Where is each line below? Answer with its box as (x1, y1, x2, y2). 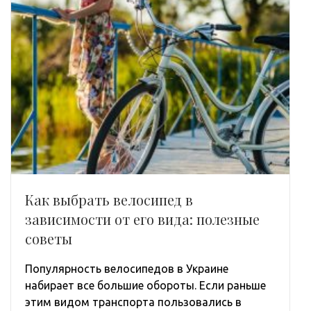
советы (25, 228, 72, 248)
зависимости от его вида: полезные (25, 209, 260, 228)
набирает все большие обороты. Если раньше (25, 278, 266, 292)
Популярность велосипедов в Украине (25, 262, 228, 275)
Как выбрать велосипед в (25, 190, 193, 209)
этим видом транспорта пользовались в (25, 295, 242, 308)
